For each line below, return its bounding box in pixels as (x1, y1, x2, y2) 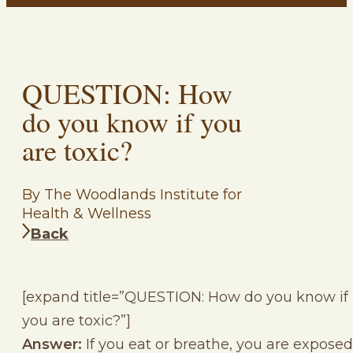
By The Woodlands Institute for (22, 185, 242, 203)
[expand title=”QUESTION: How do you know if (22, 288, 348, 306)
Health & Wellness (22, 204, 151, 222)
